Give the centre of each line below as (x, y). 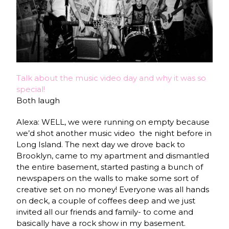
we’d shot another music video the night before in (114, 133)
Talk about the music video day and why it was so (111, 78)
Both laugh (38, 100)
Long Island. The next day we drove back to (101, 144)
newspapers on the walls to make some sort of (108, 178)
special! (31, 89)
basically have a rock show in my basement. (101, 223)
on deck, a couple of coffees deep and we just (106, 200)
